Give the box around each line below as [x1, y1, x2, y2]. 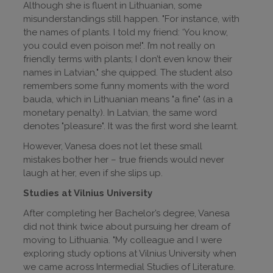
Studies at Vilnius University [23, 188, 152, 199]
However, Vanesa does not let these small [23, 141, 202, 152]
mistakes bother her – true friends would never [23, 154, 224, 166]
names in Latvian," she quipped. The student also [23, 67, 233, 79]
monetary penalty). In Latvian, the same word [23, 107, 217, 119]
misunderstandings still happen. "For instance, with [23, 13, 239, 25]
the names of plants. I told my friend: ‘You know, [23, 27, 228, 38]
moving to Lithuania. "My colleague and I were [23, 235, 222, 246]
